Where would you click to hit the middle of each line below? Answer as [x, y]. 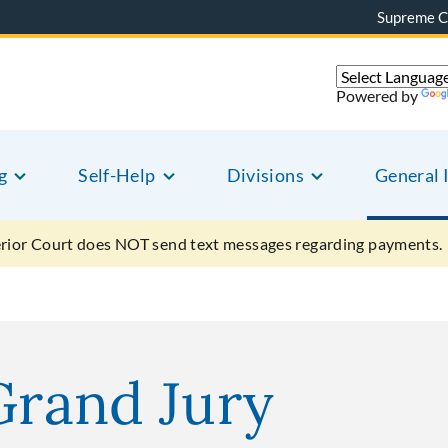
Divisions [265, 175]
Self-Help [117, 175]
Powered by [378, 95]
